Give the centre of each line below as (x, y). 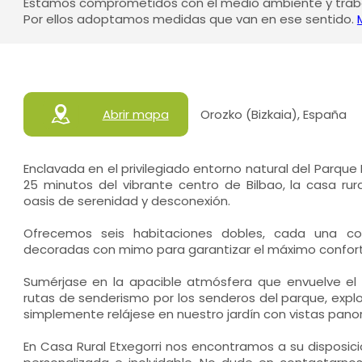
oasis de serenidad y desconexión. (126, 201)
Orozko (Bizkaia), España (273, 114)
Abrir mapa (135, 114)
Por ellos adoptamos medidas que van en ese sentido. (190, 19)
